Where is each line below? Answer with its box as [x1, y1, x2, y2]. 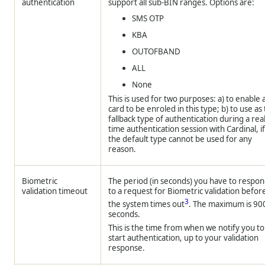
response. [108, 243, 146, 254]
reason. [108, 144, 137, 154]
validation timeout [22, 186, 88, 196]
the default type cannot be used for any [108, 134, 253, 144]
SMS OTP [132, 13, 164, 24]
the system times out [108, 199, 185, 210]
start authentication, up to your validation [108, 232, 259, 244]
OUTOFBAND [132, 46, 181, 57]
